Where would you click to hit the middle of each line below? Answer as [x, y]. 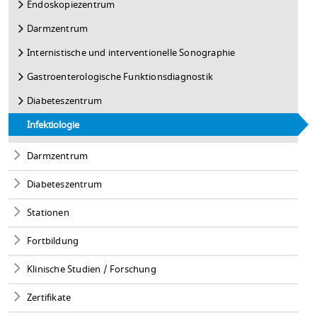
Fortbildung [53, 241]
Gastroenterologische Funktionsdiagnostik [120, 77]
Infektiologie [53, 125]
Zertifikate [49, 298]
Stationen [48, 213]
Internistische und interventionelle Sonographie [131, 53]
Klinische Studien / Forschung [92, 269]
